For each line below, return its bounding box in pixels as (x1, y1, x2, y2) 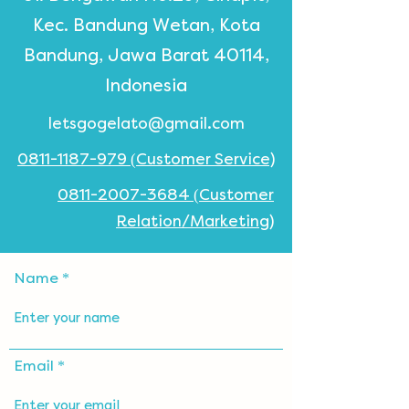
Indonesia (105, 78, 187, 95)
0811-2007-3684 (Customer (58, 187, 274, 203)
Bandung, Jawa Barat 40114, (23, 47, 269, 65)
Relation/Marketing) (116, 214, 274, 229)
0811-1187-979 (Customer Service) (17, 152, 275, 167)
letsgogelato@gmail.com (47, 116, 245, 131)
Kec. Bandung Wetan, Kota (32, 17, 260, 35)
